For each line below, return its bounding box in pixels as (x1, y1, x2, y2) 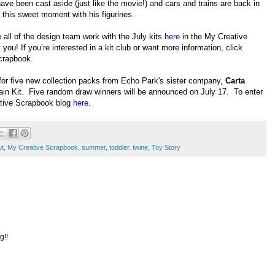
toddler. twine (109, 144, 148, 152)
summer (82, 144, 106, 152)
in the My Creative (180, 32, 247, 42)
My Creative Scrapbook (7, 144, 78, 152)
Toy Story (152, 144, 180, 152)
